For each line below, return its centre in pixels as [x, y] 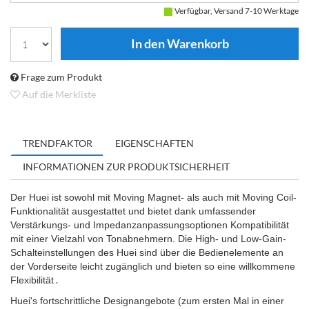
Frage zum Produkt [60, 77]
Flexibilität [32, 280]
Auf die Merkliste [58, 94]
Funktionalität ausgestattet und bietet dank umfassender [133, 211]
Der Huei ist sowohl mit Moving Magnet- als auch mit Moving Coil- [153, 198]
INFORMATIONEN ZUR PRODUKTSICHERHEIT [126, 167]
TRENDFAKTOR [58, 143]
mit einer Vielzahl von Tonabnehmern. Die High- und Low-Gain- [148, 239]
